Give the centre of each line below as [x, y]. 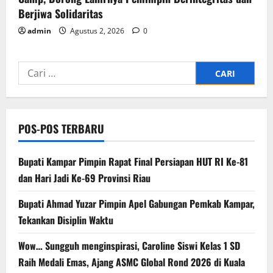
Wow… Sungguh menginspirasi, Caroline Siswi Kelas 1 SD [129, 246]
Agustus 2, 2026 [97, 31]
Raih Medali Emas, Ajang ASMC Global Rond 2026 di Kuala [132, 262]
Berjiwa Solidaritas [61, 14]
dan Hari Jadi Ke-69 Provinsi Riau [84, 178]
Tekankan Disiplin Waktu [66, 220]
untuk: [34, 86]
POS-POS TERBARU [61, 129]
